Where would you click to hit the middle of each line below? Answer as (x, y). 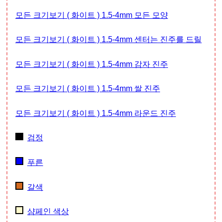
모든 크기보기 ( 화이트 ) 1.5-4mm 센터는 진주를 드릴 (112, 40)
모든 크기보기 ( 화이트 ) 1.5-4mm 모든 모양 (96, 15)
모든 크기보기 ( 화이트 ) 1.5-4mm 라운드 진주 (100, 113)
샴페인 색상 (48, 212)
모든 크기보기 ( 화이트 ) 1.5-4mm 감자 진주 (96, 64)
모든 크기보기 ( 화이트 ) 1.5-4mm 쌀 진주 (92, 89)
